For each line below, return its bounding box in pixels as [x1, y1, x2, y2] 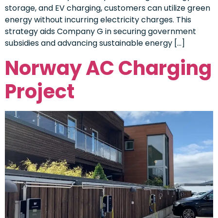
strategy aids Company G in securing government [5, 26, 196, 37]
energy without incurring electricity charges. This [5, 14, 191, 26]
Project [5, 77, 74, 105]
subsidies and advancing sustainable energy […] [5, 37, 185, 49]
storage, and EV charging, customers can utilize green [5, 2, 210, 14]
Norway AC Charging [5, 54, 212, 82]
